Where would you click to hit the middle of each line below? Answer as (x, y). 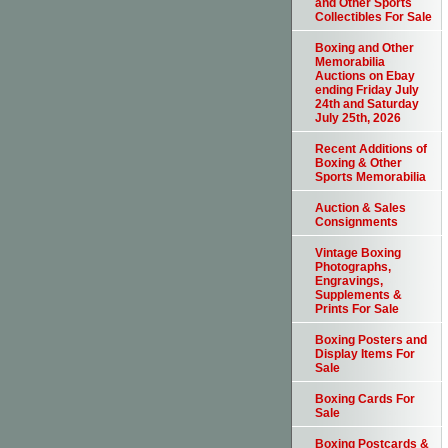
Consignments (356, 222)
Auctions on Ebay (365, 76)
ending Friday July (367, 90)
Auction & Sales (360, 208)
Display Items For (365, 354)
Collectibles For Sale (373, 17)
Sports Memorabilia (370, 177)
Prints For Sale (357, 309)
